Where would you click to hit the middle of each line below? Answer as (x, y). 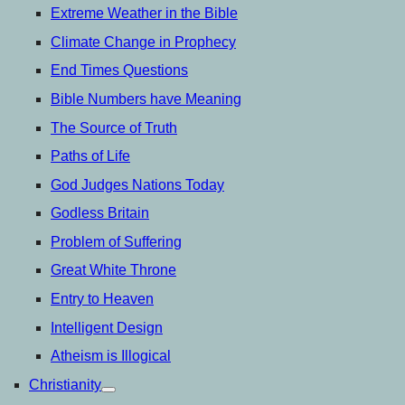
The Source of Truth (114, 127)
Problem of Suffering (116, 241)
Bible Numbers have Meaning (146, 99)
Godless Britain (100, 213)
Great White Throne (113, 270)
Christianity (65, 384)
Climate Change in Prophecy (143, 42)
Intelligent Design (107, 327)
